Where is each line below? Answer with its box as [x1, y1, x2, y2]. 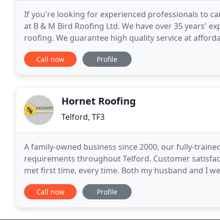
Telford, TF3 [61, 111, 105, 122]
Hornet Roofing [61, 94, 136, 108]
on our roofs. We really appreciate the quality [24, 177, 192, 188]
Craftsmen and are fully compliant [24, 44, 151, 55]
